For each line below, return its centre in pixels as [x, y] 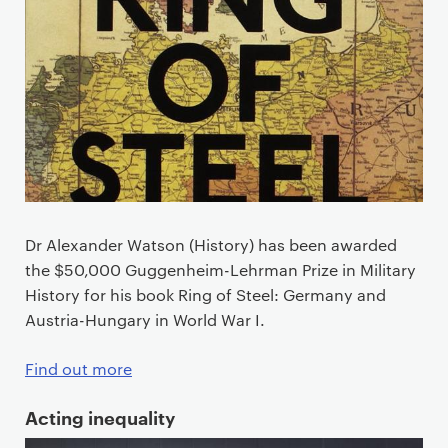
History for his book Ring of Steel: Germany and [205, 294]
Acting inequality [100, 416]
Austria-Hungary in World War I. [145, 319]
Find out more [78, 368]
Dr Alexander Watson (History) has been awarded [211, 244]
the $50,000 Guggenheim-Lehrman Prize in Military [220, 269]
